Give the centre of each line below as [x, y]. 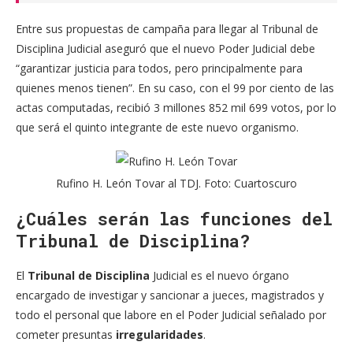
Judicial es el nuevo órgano [219, 276]
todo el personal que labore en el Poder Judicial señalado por [171, 315]
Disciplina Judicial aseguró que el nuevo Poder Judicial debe [165, 49]
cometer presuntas [66, 335]
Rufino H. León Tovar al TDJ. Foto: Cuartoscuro [176, 184]
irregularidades [160, 335]
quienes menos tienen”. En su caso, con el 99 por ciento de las [175, 88]
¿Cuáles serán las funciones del [174, 219]
